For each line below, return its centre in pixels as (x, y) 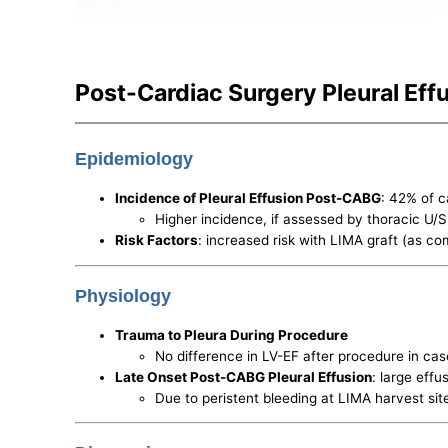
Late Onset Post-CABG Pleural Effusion (244, 376)
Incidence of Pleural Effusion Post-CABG (248, 198)
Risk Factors (157, 240)
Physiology (123, 295)
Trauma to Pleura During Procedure (232, 334)
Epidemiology (134, 159)
